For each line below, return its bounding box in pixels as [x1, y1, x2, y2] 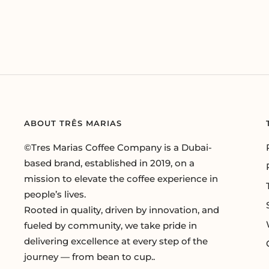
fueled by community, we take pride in [24, 219, 197, 231]
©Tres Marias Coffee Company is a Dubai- [24, 141, 212, 153]
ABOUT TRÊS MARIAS [24, 118, 122, 128]
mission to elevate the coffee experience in [24, 172, 218, 184]
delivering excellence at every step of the [24, 235, 208, 247]
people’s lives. [24, 188, 86, 200]
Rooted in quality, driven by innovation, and [24, 204, 219, 216]
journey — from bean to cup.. [24, 250, 155, 262]
